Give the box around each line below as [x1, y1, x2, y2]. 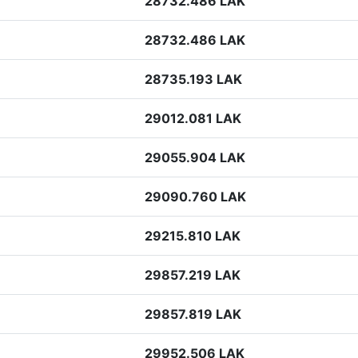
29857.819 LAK [145, 306, 241, 322]
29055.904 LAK [145, 149, 245, 165]
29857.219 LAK [145, 267, 241, 283]
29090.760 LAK [145, 189, 246, 205]
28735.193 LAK [145, 71, 242, 87]
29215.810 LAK [145, 228, 241, 244]
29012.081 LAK [145, 110, 241, 126]
